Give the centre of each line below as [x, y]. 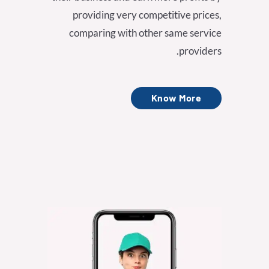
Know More [176, 98]
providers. [200, 51]
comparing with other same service [145, 33]
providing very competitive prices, [147, 15]
